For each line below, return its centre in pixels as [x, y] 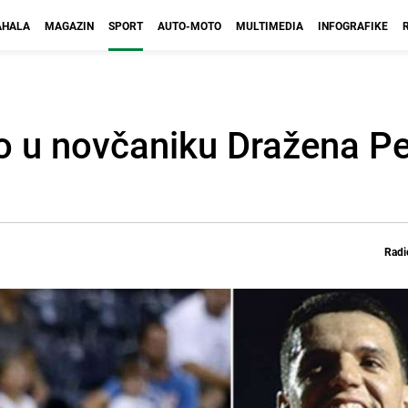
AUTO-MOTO [189, 25]
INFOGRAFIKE [353, 25]
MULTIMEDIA [270, 25]
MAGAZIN [69, 25]
